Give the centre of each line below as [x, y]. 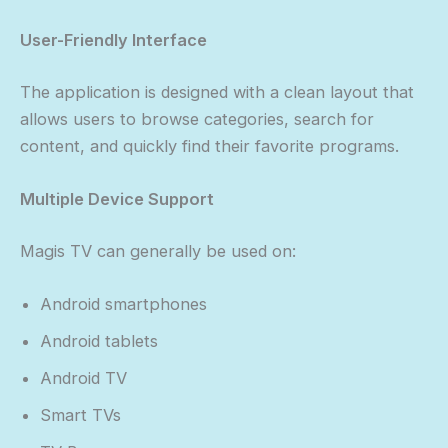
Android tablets [99, 340]
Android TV [83, 377]
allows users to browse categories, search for [197, 118]
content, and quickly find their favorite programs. [209, 145]
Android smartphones [123, 303]
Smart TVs [80, 414]
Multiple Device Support [117, 199]
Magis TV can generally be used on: [158, 250]
